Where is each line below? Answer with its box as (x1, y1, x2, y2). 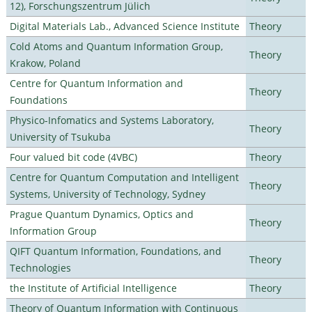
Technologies (9, 260, 71, 274)
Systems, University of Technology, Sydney (9, 187, 205, 201)
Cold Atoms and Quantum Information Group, (9, 39, 223, 53)
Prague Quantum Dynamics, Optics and (9, 207, 194, 221)
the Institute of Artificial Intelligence (9, 281, 177, 295)
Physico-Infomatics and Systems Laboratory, (9, 113, 214, 127)
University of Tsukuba (9, 130, 111, 143)
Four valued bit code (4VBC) (9, 150, 137, 164)
